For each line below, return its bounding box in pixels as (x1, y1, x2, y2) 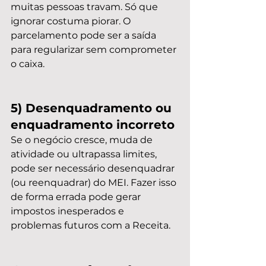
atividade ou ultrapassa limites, (11, 148, 159, 160)
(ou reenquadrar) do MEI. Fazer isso (11, 177, 179, 188)
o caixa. (11, 58, 45, 69)
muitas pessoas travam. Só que (11, 1, 160, 12)
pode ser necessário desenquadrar (11, 163, 177, 174)
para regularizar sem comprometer (11, 44, 179, 55)
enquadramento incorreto (11, 118, 175, 132)
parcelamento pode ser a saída (11, 30, 159, 41)
